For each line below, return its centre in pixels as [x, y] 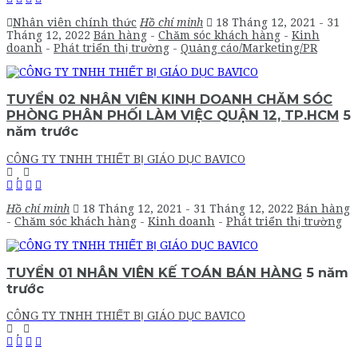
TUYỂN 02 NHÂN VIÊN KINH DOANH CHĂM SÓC [169, 99]
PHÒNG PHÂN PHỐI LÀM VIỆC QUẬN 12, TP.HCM [173, 115]
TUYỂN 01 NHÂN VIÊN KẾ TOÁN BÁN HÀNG [154, 272]
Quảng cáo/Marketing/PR [249, 48]
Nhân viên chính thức [75, 22]
